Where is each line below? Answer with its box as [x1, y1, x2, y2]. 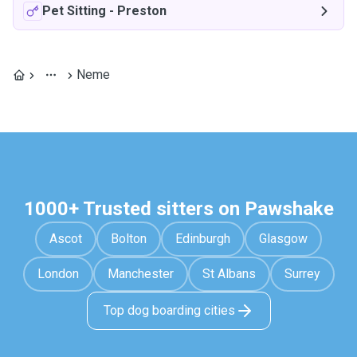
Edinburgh [175, 231, 230, 246]
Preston [117, 3, 167, 18]
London [37, 266, 79, 281]
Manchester [107, 266, 174, 281]
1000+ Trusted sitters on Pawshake [23, 198, 334, 220]
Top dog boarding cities [103, 303, 235, 318]
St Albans [202, 266, 256, 281]
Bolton [111, 231, 147, 246]
